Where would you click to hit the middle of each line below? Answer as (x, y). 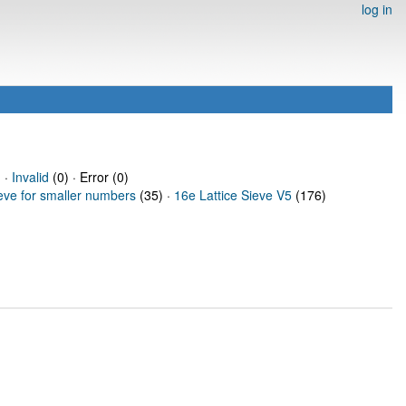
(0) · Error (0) (88, 177)
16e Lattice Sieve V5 (233, 195)
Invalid (30, 177)
